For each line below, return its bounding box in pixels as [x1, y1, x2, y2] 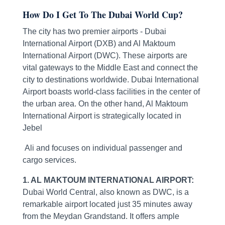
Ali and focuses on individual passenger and [22, 144, 182, 153]
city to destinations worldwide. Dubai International [22, 75, 199, 84]
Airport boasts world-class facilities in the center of [22, 87, 200, 96]
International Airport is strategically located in [22, 111, 181, 121]
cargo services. [22, 156, 78, 165]
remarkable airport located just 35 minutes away [22, 200, 192, 209]
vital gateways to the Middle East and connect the [22, 63, 198, 72]
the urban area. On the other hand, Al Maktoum [22, 99, 188, 108]
